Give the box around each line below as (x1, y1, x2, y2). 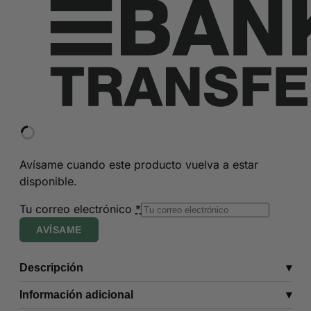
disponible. (19, 174, 77, 188)
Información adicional (19, 289, 133, 301)
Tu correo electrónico (19, 202, 135, 216)
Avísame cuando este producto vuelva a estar (19, 158, 258, 171)
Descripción (19, 262, 83, 274)
